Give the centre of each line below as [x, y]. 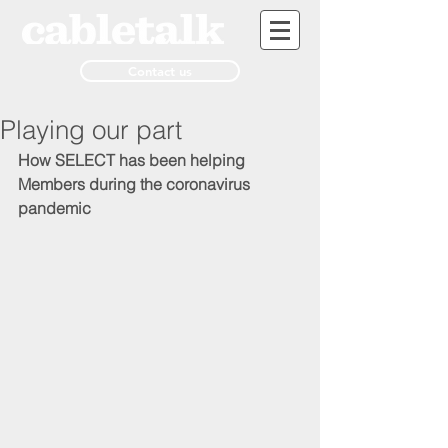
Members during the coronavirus [136, 184]
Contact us [160, 71]
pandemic [54, 208]
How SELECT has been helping [133, 160]
